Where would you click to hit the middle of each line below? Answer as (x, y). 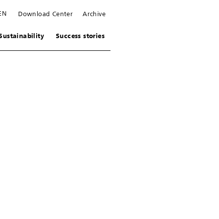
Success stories (80, 36)
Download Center (46, 14)
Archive (94, 14)
